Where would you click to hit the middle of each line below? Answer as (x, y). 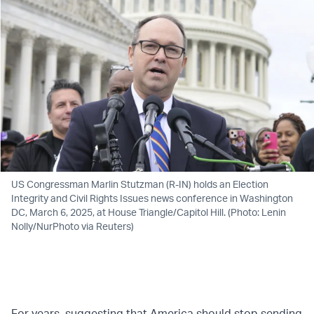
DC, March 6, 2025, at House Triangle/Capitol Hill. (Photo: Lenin (149, 212)
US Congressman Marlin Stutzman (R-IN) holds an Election (140, 184)
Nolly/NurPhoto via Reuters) (73, 226)
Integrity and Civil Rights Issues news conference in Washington (152, 198)
